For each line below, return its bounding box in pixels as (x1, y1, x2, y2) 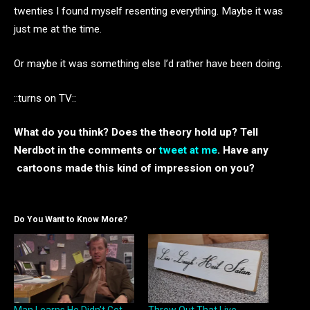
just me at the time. (14, 23, 102, 36)
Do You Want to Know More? (14, 215, 127, 225)
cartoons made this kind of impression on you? (14, 162, 255, 175)
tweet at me (159, 144, 217, 157)
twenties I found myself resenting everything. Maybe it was (14, 5, 283, 18)
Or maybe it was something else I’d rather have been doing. (14, 57, 282, 70)
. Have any (217, 144, 268, 157)
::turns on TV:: (14, 91, 76, 104)
